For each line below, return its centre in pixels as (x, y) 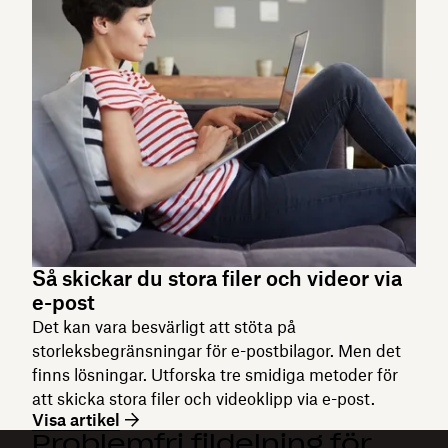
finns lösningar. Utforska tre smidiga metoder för (215, 374)
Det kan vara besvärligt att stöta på (164, 326)
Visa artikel (76, 419)
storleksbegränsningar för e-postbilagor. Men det (216, 350)
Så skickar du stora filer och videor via (217, 278)
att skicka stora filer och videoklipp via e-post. (203, 398)
